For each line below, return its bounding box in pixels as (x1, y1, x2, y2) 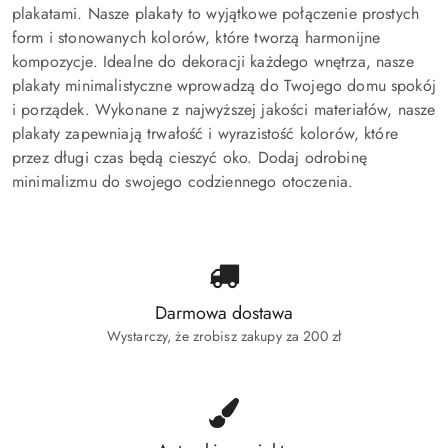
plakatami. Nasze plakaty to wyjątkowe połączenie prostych (12, 2, 420, 26)
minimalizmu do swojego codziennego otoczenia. (12, 170, 354, 194)
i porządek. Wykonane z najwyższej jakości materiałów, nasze (12, 98, 436, 122)
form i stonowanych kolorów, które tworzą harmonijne (12, 26, 381, 50)
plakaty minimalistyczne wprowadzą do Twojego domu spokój (12, 74, 436, 98)
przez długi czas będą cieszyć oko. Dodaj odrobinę (12, 146, 367, 170)
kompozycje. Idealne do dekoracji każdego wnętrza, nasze (12, 50, 414, 74)
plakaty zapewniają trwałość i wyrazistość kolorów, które (12, 122, 398, 146)
